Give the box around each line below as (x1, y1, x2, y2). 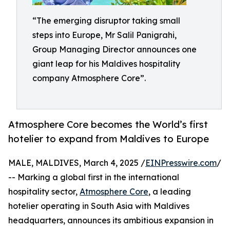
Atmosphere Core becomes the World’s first (8, 119, 208, 130)
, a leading (148, 186, 191, 197)
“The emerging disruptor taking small (32, 15, 180, 26)
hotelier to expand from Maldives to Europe (8, 133, 209, 145)
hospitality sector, (8, 186, 80, 197)
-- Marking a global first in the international (8, 172, 179, 183)
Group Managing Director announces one (32, 44, 197, 54)
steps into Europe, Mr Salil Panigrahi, (32, 30, 177, 40)
